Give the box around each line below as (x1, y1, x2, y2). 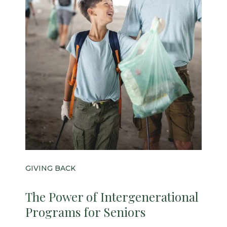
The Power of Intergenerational (25, 188, 199, 205)
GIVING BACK (25, 164, 75, 173)
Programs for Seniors (25, 204, 145, 220)
